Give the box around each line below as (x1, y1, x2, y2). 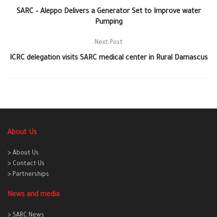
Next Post (94, 40, 123, 47)
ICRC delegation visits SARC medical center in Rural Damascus (9, 55, 208, 63)
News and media (7, 191, 60, 200)
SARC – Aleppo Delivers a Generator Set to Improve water (16, 8, 201, 16)
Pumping (94, 19, 123, 27)
